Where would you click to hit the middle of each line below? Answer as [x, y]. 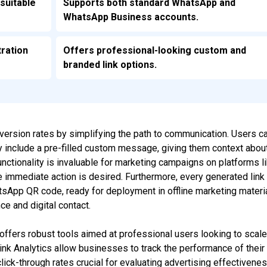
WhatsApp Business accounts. [131, 17]
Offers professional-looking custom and [155, 50]
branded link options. [110, 64]
